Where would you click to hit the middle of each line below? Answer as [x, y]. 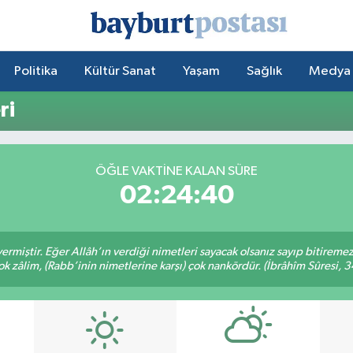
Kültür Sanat [120, 71]
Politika [35, 71]
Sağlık [264, 71]
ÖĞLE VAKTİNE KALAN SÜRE [176, 172]
